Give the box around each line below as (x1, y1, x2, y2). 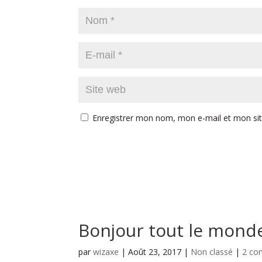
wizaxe (93, 246, 119, 257)
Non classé (191, 246, 233, 257)
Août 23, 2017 (128, 246, 182, 257)
